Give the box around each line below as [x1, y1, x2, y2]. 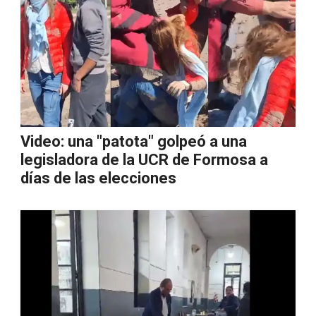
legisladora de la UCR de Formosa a [20, 151, 268, 169]
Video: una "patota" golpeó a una [20, 133, 247, 150]
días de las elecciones [20, 169, 176, 187]
